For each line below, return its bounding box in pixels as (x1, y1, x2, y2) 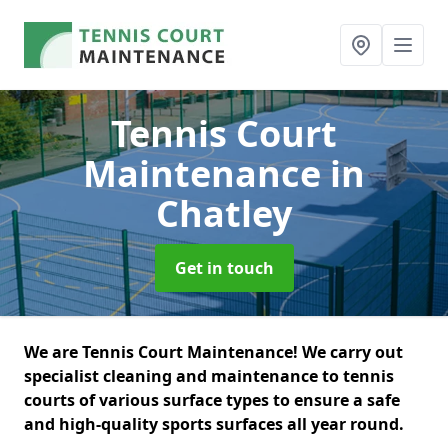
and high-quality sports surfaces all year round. (24, 413, 408, 435)
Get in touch (174, 257, 274, 279)
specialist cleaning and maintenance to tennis (24, 365, 394, 387)
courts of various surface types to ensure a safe (24, 389, 400, 411)
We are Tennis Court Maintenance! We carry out (24, 341, 403, 363)
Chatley (156, 189, 292, 238)
